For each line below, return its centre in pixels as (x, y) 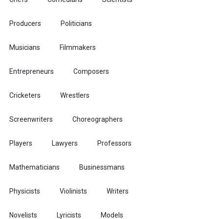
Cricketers (25, 95)
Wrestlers (75, 95)
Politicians (76, 23)
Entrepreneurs (32, 71)
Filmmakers (78, 47)
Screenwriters (31, 119)
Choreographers (98, 119)
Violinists (73, 191)
